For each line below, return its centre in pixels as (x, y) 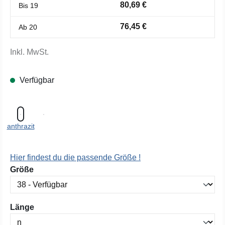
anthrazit (21, 126)
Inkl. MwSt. (29, 52)
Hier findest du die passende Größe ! (75, 157)
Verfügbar (36, 80)
